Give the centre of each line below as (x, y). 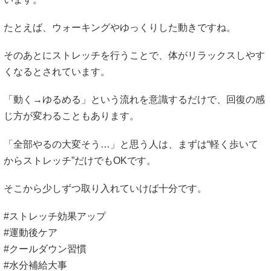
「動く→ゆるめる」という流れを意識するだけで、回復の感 (134, 100)
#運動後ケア (31, 232)
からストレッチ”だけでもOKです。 (80, 160)
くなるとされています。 (60, 72)
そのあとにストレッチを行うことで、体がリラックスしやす (134, 56)
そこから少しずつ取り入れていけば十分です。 (105, 188)
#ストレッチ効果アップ (55, 216)
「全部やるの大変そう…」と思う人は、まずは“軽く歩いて (131, 144)
